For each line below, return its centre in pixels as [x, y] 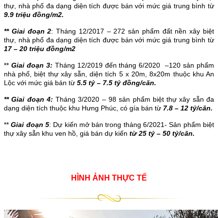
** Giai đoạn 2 [28, 31]
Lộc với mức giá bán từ [40, 82]
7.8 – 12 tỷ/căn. [188, 108]
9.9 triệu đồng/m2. [34, 14]
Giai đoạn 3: [32, 65]
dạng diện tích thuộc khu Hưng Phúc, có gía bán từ [83, 108]
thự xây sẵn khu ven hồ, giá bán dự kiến [67, 133]
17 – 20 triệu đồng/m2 [40, 48]
